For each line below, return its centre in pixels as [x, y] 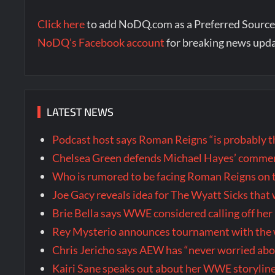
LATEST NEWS [80, 112]
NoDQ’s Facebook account [101, 42]
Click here [61, 24]
